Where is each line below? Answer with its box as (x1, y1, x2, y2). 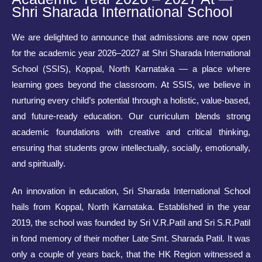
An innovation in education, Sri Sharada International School (12, 187, 250, 196)
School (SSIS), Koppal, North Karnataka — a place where (12, 64, 250, 74)
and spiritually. (12, 159, 65, 169)
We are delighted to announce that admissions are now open (12, 33, 250, 43)
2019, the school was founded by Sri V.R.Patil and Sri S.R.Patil (12, 218, 250, 228)
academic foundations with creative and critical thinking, (12, 127, 250, 137)
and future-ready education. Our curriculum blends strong (12, 112, 250, 122)
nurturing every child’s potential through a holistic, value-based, (12, 96, 250, 106)
